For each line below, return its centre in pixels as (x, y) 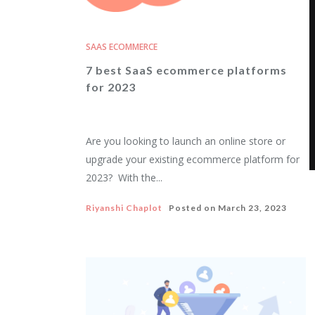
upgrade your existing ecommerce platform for (193, 159)
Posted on (190, 208)
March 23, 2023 (252, 208)
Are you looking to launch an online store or (186, 141)
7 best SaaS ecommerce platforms (186, 70)
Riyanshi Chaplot (124, 208)
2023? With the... (124, 178)
